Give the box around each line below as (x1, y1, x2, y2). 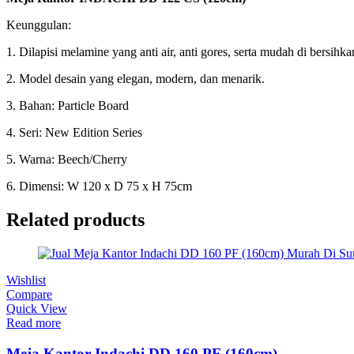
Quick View (6, 301, 67, 315)
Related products (6, 209, 145, 230)
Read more (6, 315, 61, 330)
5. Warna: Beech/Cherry (6, 153, 127, 167)
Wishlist (6, 273, 46, 287)
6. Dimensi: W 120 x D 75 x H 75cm (6, 179, 192, 194)
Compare (6, 287, 52, 301)
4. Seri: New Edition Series (6, 126, 142, 140)
